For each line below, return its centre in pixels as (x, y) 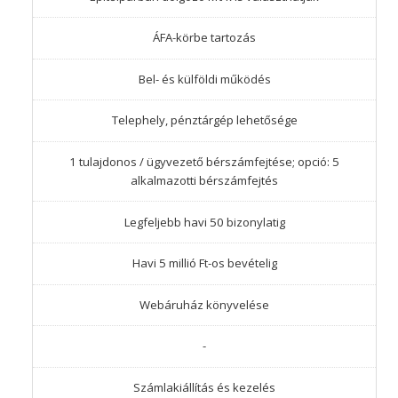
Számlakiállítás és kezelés (204, 388)
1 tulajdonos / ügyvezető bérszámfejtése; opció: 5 (204, 162)
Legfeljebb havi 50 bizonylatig (204, 222)
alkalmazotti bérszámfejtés (204, 181)
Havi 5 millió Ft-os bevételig (204, 263)
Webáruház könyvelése (204, 304)
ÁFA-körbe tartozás (204, 38)
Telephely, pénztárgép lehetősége (204, 120)
